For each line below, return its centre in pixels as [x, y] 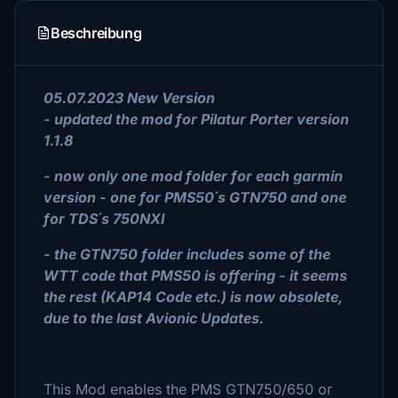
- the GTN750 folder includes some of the [187, 254]
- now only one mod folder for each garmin [193, 176]
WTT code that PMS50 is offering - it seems [195, 275]
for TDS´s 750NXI [104, 219]
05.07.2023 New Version [129, 98]
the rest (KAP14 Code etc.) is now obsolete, [193, 297]
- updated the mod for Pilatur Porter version [196, 119]
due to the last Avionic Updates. [154, 318]
